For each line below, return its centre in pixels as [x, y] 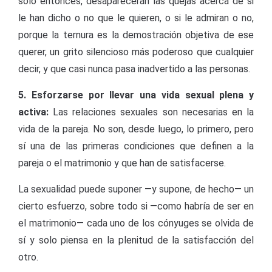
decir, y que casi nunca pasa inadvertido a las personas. [134, 69]
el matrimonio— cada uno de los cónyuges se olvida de [136, 223]
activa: [33, 112]
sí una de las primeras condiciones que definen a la [136, 146]
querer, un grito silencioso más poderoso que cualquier [136, 52]
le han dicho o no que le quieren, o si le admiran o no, [136, 18]
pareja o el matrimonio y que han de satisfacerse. [122, 163]
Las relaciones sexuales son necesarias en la [151, 112]
